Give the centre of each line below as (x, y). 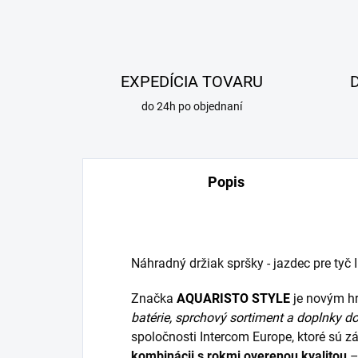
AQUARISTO (213, 299)
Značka (154, 299)
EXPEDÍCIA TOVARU (192, 82)
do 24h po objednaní (192, 107)
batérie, (151, 318)
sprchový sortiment (231, 318)
